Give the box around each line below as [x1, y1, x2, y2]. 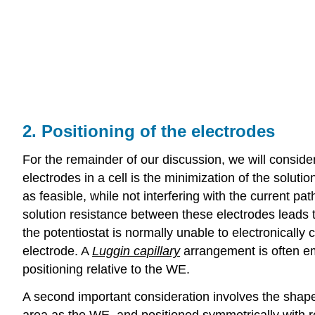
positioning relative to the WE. [22, 262, 190, 276]
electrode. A [22, 243, 92, 258]
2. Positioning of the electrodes [22, 122, 275, 141]
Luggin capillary [92, 243, 180, 258]
